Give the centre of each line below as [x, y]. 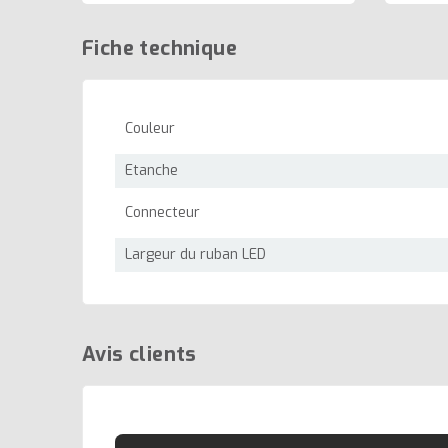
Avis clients [139, 355]
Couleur [150, 129]
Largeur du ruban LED [195, 255]
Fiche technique [159, 49]
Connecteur [162, 213]
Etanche [151, 171]
